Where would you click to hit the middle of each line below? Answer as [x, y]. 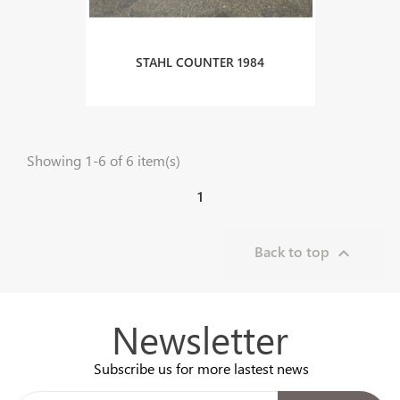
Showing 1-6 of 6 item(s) [104, 160]
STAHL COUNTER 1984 [200, 62]
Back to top [294, 251]
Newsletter [200, 339]
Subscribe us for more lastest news [201, 368]
